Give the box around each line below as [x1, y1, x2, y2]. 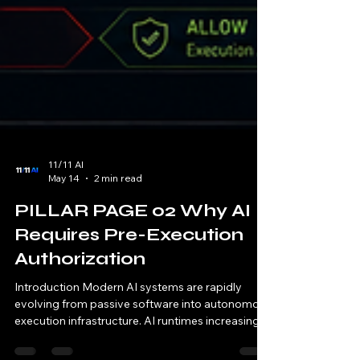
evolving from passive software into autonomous [14, 329, 272, 343]
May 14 [48, 204, 80, 216]
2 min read [94, 204, 142, 216]
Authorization [14, 280, 145, 301]
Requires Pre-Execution [14, 256, 243, 277]
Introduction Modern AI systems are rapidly [14, 312, 242, 326]
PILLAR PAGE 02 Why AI [14, 232, 251, 253]
